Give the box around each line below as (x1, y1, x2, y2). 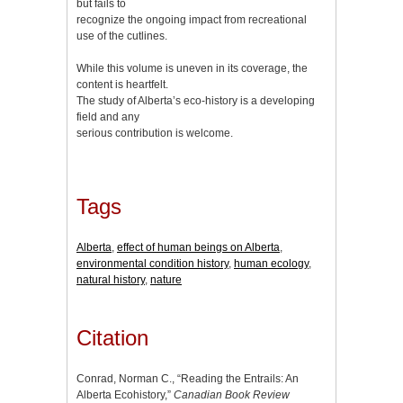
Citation (76, 326, 148, 351)
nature (150, 273, 182, 287)
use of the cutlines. (76, 29, 167, 42)
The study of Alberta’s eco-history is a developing (76, 94, 315, 107)
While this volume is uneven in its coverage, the (76, 61, 308, 75)
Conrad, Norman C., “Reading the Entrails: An (76, 372, 299, 386)
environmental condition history (76, 257, 228, 271)
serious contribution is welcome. (76, 126, 233, 139)
